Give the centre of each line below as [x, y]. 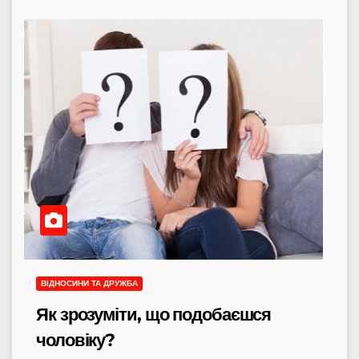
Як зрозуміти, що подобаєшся [154, 314]
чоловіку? [76, 340]
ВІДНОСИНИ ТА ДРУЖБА [89, 283]
